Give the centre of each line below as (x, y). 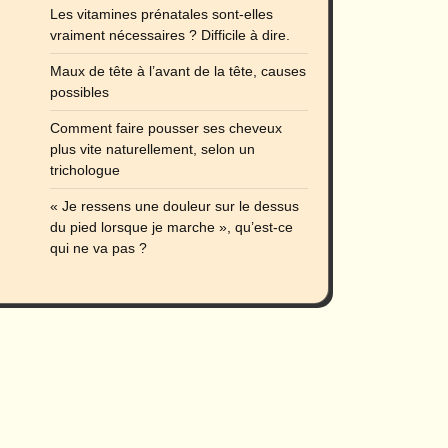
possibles (79, 91)
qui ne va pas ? (98, 247)
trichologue (85, 169)
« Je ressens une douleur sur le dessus (174, 205)
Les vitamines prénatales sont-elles (161, 13)
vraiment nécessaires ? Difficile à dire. (170, 34)
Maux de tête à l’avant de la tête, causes (178, 70)
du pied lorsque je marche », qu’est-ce (171, 226)
